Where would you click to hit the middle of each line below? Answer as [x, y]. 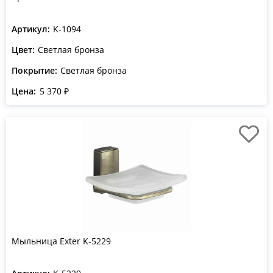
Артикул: [31, 29]
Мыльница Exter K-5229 [61, 241]
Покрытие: [34, 70]
